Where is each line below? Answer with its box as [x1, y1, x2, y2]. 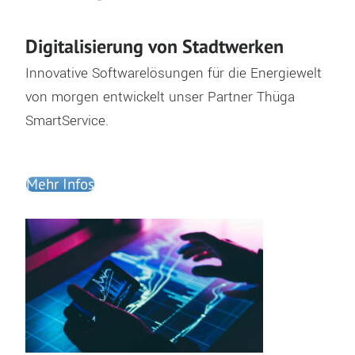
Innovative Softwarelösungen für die [25, 63, 250, 84]
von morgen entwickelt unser [25, 87, 208, 108]
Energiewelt [250, 63, 322, 84]
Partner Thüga [207, 87, 295, 108]
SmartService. [25, 111, 109, 132]
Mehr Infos [25, 174, 94, 194]
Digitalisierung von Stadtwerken [25, 34, 284, 59]
